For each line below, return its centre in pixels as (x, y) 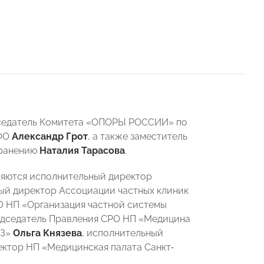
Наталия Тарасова (82, 151)
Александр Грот (50, 136)
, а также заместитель (138, 136)
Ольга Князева (47, 233)
